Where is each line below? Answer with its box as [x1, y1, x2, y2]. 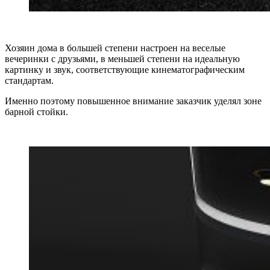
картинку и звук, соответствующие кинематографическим [5, 64, 245, 75]
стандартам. [5, 75, 54, 86]
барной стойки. [5, 106, 68, 117]
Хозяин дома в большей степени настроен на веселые [5, 42, 225, 53]
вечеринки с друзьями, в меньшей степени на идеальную [5, 53, 240, 64]
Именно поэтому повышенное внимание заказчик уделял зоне [5, 95, 262, 106]
